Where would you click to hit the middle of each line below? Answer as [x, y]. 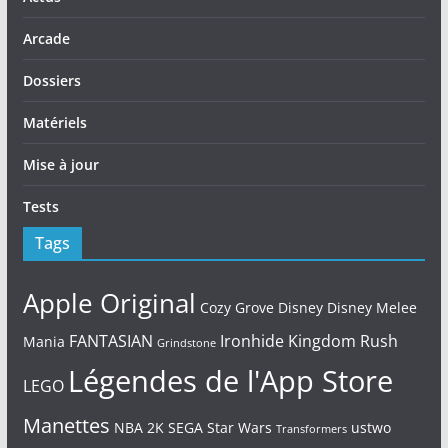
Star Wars [239, 427]
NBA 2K [138, 427]
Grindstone [186, 342]
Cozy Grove [236, 307]
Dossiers [51, 80]
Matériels [54, 122]
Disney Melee [371, 307]
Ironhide [251, 340]
